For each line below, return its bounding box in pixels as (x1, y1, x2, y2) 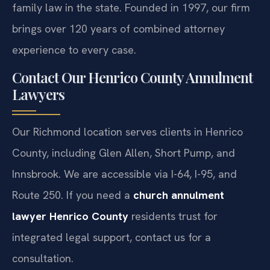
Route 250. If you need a (12, 210, 133, 225)
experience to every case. (12, 65, 136, 80)
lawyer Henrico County (12, 231, 128, 246)
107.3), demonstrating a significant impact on (12, 2, 228, 16)
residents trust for (128, 231, 218, 246)
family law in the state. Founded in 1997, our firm (12, 23, 250, 37)
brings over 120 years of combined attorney (12, 44, 225, 58)
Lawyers (12, 107, 64, 127)
